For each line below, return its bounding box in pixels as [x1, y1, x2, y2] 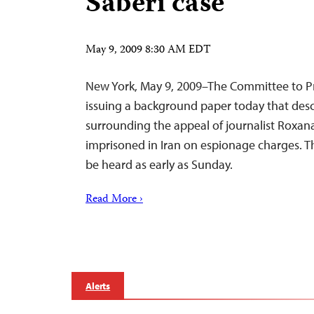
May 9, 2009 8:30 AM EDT [86, 41, 211, 60]
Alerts [86, 280, 111, 292]
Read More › [86, 191, 143, 209]
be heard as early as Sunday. [86, 156, 233, 172]
